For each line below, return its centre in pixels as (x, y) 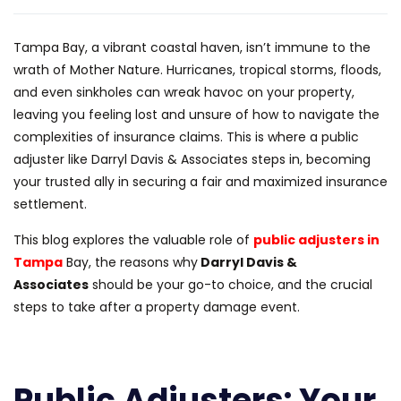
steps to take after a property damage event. (157, 307)
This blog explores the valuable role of (132, 239)
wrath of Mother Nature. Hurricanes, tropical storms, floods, (197, 69)
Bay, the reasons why (130, 262)
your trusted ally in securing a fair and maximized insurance (200, 181)
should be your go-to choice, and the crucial (230, 284)
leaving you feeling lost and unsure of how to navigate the (196, 114)
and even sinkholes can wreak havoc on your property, (184, 92)
